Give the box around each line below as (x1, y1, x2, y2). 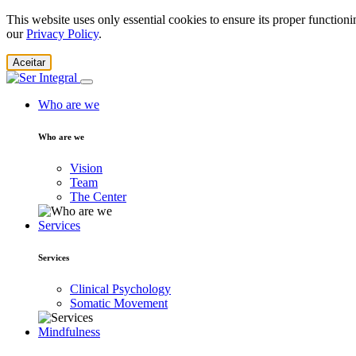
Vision (70, 161, 103, 175)
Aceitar (13, 56, 45, 68)
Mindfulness (38, 324, 100, 339)
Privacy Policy (26, 27, 99, 41)
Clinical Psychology (70, 281, 171, 296)
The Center (70, 189, 126, 203)
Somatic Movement (70, 296, 168, 310)
